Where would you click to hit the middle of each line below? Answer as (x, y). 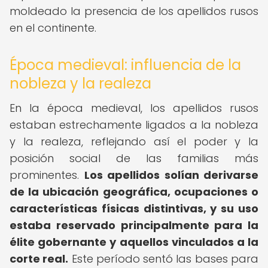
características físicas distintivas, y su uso (134, 208)
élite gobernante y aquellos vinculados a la (134, 242)
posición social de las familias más (134, 158)
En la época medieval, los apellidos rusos (134, 108)
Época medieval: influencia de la (125, 65)
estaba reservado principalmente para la (134, 225)
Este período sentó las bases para (164, 259)
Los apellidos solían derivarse (171, 175)
